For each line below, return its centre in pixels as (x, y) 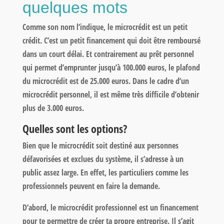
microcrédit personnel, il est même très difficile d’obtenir (110, 94)
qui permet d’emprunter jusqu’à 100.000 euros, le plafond (111, 67)
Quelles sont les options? (74, 128)
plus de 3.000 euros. (53, 108)
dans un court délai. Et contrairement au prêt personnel (108, 54)
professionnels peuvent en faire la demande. (91, 186)
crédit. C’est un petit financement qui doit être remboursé (111, 40)
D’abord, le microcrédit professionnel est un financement (110, 207)
